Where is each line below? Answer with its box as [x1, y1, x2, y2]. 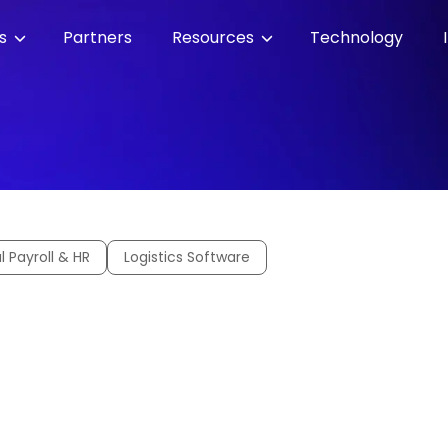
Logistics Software [124, 247, 250, 267]
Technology [309, 26, 403, 50]
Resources [171, 26, 258, 50]
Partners [62, 26, 132, 50]
